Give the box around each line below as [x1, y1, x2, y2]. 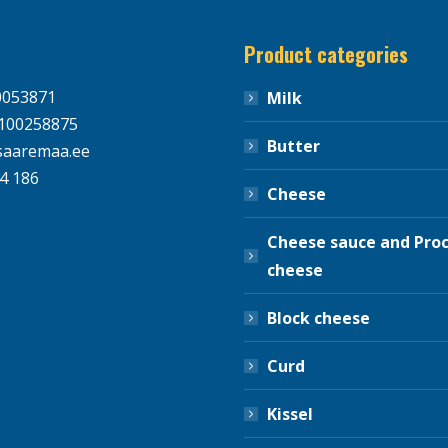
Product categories [244, 38, 408, 69]
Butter [267, 134, 320, 157]
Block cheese [267, 306, 370, 329]
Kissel [267, 402, 313, 425]
